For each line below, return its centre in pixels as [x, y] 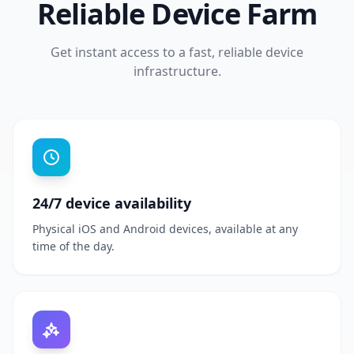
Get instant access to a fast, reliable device [177, 52]
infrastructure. [177, 71]
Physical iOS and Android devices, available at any [165, 229]
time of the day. [73, 246]
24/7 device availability [112, 203]
